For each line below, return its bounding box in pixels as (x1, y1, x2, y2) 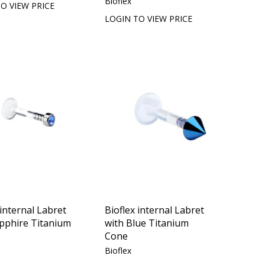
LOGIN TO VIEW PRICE (105, 12, 193, 24)
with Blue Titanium (105, 216, 189, 230)
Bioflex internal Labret (105, 203, 205, 216)
